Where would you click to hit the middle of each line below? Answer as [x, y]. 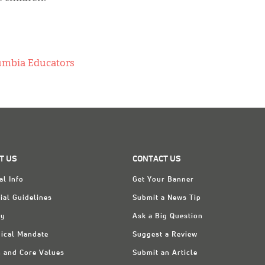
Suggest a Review [165, 235]
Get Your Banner [163, 180]
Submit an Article [165, 253]
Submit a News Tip [167, 198]
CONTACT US [157, 159]
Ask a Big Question [168, 216]
